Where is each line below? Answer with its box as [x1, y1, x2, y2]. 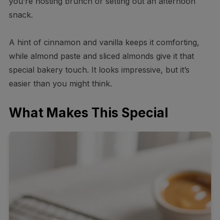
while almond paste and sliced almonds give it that [8, 51, 194, 61]
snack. [8, 9, 33, 20]
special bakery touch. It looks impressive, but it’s [8, 64, 190, 75]
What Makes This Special [8, 105, 168, 120]
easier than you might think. [8, 78, 112, 88]
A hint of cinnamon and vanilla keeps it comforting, [8, 37, 199, 47]
